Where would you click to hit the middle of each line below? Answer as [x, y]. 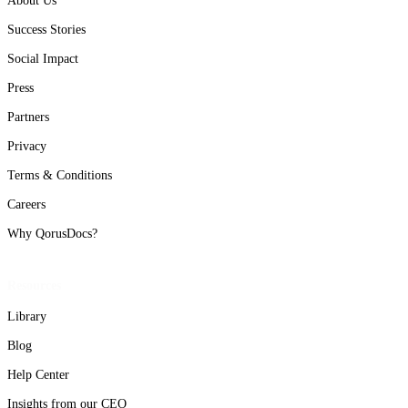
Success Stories [46, 30]
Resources [34, 286]
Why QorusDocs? [52, 234]
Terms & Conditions [60, 176]
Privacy [27, 147]
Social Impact [43, 59]
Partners [28, 117]
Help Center [38, 374]
